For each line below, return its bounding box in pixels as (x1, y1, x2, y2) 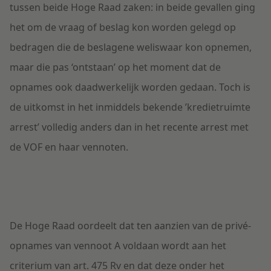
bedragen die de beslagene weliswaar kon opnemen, (10, 41, 252, 54)
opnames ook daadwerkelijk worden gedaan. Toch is (10, 80, 250, 94)
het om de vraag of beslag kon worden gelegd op (10, 21, 236, 34)
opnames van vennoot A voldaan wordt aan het (10, 239, 226, 253)
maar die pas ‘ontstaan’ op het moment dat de (10, 60, 221, 74)
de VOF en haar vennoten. (10, 140, 128, 154)
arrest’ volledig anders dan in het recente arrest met (10, 120, 249, 134)
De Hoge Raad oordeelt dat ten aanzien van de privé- (10, 219, 251, 233)
